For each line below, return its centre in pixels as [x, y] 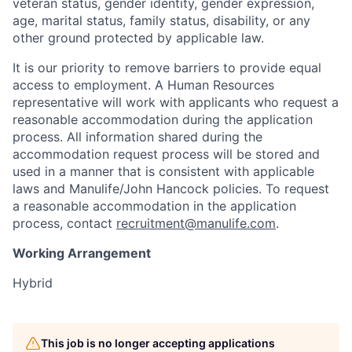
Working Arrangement [82, 253]
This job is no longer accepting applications [158, 343]
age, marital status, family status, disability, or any [161, 20]
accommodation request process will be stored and [166, 154]
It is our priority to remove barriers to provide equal [167, 68]
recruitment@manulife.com [196, 223]
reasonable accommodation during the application [163, 119]
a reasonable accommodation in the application [154, 206]
